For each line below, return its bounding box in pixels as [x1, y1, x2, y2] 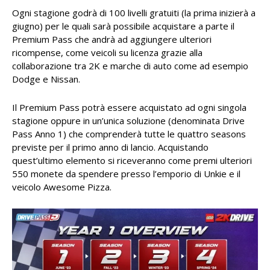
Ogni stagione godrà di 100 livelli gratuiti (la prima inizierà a [12, 7, 256, 19]
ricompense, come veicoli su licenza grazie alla [12, 46, 202, 58]
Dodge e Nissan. [12, 73, 80, 85]
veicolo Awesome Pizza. [12, 181, 111, 193]
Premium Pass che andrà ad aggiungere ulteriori [12, 33, 212, 45]
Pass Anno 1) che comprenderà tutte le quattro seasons [12, 128, 246, 140]
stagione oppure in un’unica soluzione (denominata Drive [12, 115, 245, 127]
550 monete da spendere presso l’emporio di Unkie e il [12, 168, 240, 180]
